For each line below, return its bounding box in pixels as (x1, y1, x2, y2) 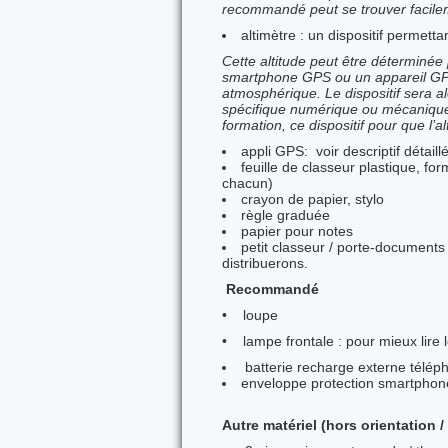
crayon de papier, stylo (241, 191, 385, 207)
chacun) (222, 175, 273, 191)
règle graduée (241, 207, 331, 223)
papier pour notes (241, 223, 354, 239)
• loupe (222, 307, 278, 323)
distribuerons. (222, 255, 308, 271)
